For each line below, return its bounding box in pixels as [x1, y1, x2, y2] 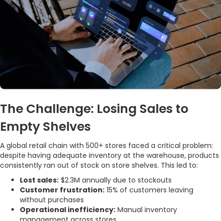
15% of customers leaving [105, 184, 193, 195]
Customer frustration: [20, 184, 105, 195]
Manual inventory [115, 204, 177, 215]
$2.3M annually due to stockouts [59, 175, 172, 185]
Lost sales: [20, 175, 59, 185]
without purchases [20, 194, 84, 205]
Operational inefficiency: [20, 204, 115, 215]
